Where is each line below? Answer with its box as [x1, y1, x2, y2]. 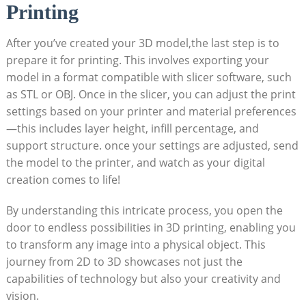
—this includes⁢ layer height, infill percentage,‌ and [5, 120, 259, 136]
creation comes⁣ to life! [5, 171, 120, 187]
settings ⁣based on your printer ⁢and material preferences [5, 103, 296, 119]
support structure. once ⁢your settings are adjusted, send [5, 137, 298, 153]
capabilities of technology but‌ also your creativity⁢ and [5, 270, 281, 286]
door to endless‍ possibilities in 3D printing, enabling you [5, 219, 296, 235]
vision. [5, 288, 39, 303]
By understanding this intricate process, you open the [5, 202, 283, 218]
